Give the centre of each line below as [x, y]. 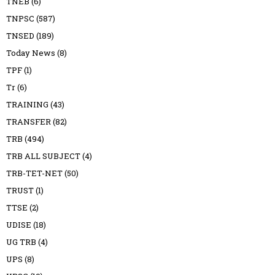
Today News [31, 53]
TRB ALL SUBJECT [43, 156]
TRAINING [27, 105]
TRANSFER [29, 122]
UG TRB [21, 242]
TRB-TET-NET [34, 173]
